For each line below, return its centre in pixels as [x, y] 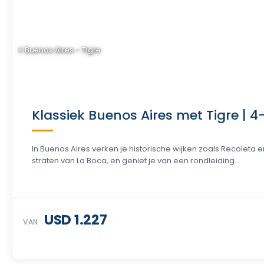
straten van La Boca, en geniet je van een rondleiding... [136, 161]
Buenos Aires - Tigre [62, 50]
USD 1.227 [75, 220]
